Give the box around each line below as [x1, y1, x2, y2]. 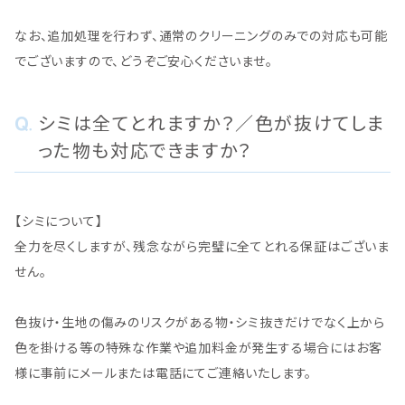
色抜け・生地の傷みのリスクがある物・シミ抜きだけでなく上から [14, 315, 386, 331]
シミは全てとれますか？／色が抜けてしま [37, 113, 386, 136]
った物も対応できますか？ [37, 140, 252, 163]
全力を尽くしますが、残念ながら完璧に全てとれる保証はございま [14, 239, 390, 255]
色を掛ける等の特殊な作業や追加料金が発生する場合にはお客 [14, 340, 382, 356]
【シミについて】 [14, 213, 103, 230]
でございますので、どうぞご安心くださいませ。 [14, 53, 273, 70]
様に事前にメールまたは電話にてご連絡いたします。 [14, 365, 313, 381]
